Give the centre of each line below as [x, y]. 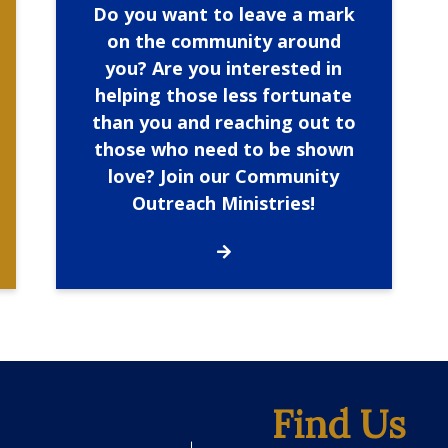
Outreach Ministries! [224, 202]
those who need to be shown [223, 148]
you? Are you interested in [224, 67]
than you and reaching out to [223, 121]
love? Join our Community [224, 175]
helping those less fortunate [224, 94]
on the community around [223, 40]
